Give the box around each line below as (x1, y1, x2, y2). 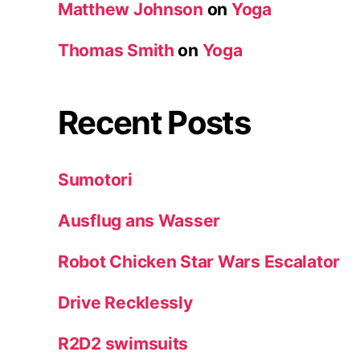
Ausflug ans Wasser (58, 210, 221, 231)
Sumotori (58, 169, 133, 190)
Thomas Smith (58, 39, 174, 60)
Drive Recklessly (58, 292, 193, 313)
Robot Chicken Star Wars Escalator (58, 251, 341, 272)
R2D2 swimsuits (58, 333, 189, 354)
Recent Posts (58, 102, 251, 142)
